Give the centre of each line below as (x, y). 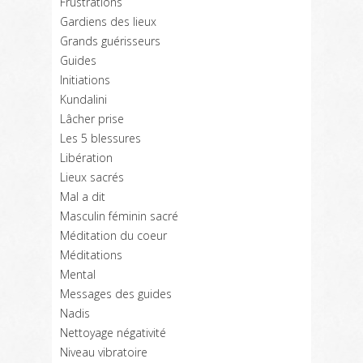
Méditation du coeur (113, 235)
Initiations (85, 80)
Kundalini (83, 99)
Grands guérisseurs (110, 41)
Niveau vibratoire (104, 352)
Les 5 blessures (100, 138)
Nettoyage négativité (113, 333)
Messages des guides (116, 294)
